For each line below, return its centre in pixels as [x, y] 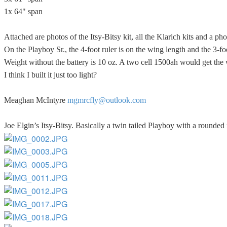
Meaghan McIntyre [36, 100]
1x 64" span [23, 11]
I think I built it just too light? [50, 74]
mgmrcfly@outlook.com [107, 100]
